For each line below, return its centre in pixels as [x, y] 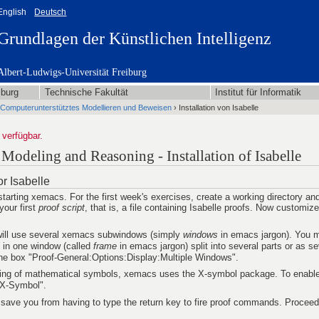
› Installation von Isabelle [215, 107]
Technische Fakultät [87, 92]
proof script [62, 207]
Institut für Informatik [258, 92]
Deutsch [51, 12]
